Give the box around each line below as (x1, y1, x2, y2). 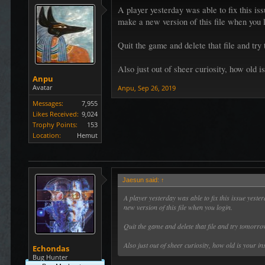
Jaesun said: (122, 176, 161, 184)
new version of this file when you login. (124, 202, 233, 212)
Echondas (33, 243, 70, 254)
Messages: (33, 99, 64, 108)
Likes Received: (33, 109, 79, 119)
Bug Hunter (33, 253, 68, 262)
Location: (33, 131, 62, 140)
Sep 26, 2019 (138, 83, 176, 93)
